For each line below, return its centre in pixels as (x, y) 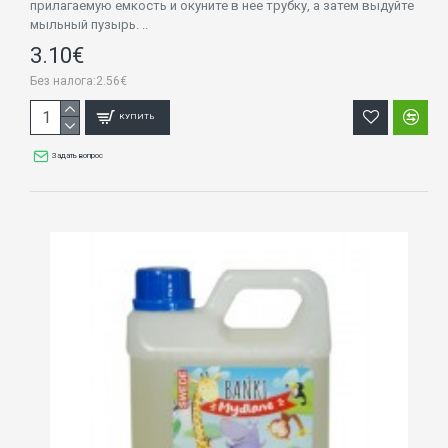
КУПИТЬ (137, 117)
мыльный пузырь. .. (89, 24)
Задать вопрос (78, 155)
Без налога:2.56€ (78, 80)
